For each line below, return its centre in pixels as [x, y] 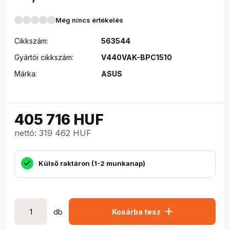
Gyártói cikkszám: [44, 57]
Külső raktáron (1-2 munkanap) [92, 163]
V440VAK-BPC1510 [136, 57]
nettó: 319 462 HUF [53, 133]
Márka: [26, 74]
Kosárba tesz [136, 212]
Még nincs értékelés [89, 20]
